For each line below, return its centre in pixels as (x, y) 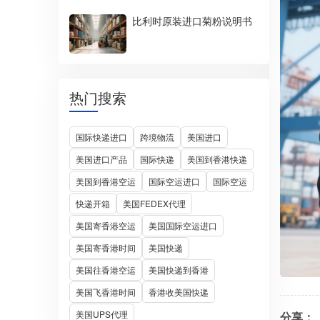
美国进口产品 (101, 159)
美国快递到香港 (179, 270)
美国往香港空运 (106, 270)
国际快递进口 (101, 137)
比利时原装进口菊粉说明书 (192, 21)
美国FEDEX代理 (154, 203)
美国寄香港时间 (106, 247)
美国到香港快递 (217, 159)
